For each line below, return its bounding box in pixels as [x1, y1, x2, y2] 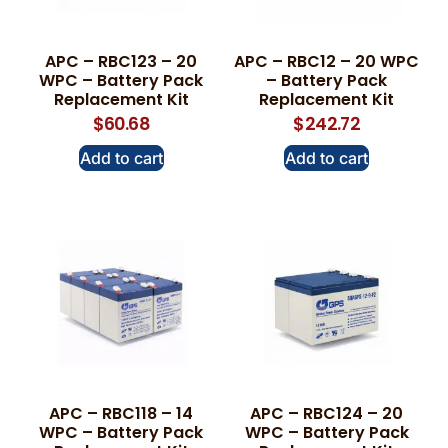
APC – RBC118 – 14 [49, 402, 194, 426]
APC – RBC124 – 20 [250, 402, 404, 426]
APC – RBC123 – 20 [45, 49, 198, 73]
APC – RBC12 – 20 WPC [234, 49, 420, 73]
